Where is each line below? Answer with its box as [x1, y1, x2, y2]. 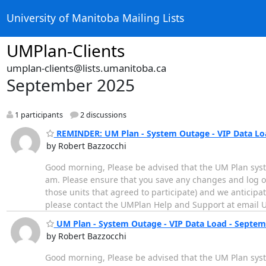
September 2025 [6, 74, 135, 96]
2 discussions [78, 110, 126, 121]
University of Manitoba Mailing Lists [6, 11, 184, 26]
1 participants [12, 110, 63, 121]
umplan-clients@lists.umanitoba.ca [6, 61, 166, 75]
